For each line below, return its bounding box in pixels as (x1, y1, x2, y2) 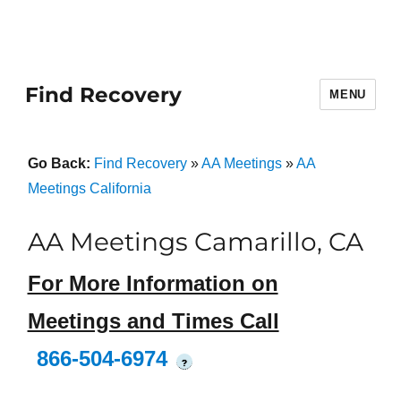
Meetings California (27, 181, 151, 196)
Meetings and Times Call (27, 309, 279, 334)
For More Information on (27, 271, 278, 296)
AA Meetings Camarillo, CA (27, 226, 363, 257)
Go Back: (27, 156, 94, 171)
